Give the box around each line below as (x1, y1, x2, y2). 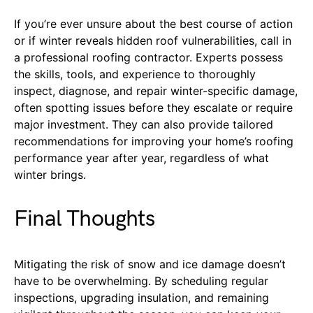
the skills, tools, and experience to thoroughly (14, 66, 256, 81)
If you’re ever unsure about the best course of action (14, 16, 293, 31)
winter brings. (14, 167, 86, 182)
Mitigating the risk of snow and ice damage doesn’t (14, 256, 286, 271)
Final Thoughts (14, 205, 154, 233)
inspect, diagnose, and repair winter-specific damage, (14, 83, 298, 98)
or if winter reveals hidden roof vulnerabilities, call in (14, 33, 291, 48)
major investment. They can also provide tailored (14, 117, 273, 131)
